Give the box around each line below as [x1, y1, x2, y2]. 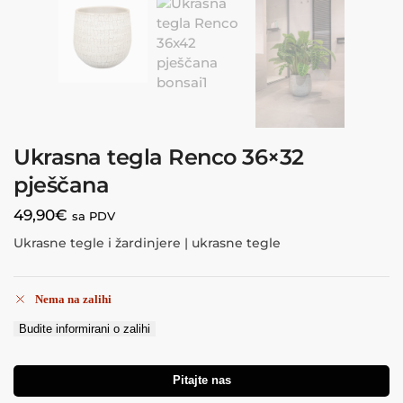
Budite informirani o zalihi [19, 322, 150, 336]
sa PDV [72, 209, 115, 223]
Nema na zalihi [34, 292, 112, 307]
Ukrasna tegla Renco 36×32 [13, 143, 304, 170]
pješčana [13, 171, 109, 198]
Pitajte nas [172, 374, 231, 388]
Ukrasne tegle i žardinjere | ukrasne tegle [13, 235, 281, 252]
